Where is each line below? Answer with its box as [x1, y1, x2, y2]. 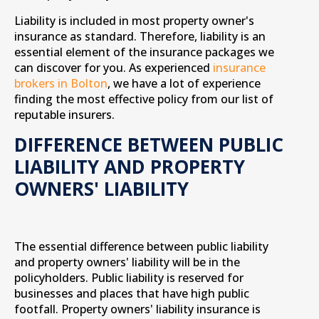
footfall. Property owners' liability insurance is [14, 301, 261, 317]
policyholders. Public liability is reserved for [14, 270, 244, 286]
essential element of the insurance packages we [14, 44, 274, 60]
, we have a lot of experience [108, 75, 261, 91]
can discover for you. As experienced [14, 60, 213, 75]
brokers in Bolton [14, 75, 108, 91]
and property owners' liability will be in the [14, 254, 240, 270]
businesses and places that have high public [14, 286, 249, 301]
